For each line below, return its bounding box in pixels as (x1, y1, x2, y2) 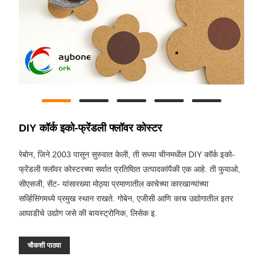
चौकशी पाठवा (28, 241, 61, 250)
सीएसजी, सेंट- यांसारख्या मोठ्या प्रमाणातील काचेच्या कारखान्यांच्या (19, 179, 208, 189)
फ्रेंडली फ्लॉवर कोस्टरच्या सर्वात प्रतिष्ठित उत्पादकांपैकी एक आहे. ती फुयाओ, (19, 164, 240, 174)
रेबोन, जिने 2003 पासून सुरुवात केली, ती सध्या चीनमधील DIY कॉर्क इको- (19, 150, 235, 160)
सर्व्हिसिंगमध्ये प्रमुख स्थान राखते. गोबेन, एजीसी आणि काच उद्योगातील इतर (19, 194, 233, 204)
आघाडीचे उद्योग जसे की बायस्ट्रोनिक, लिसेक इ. (19, 208, 157, 218)
